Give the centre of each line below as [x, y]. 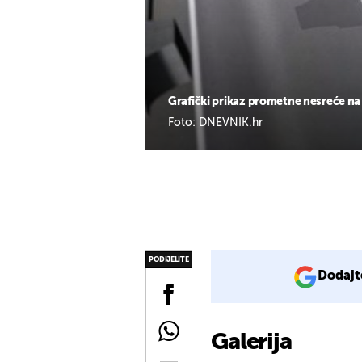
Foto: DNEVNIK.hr [215, 122]
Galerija [251, 343]
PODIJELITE [169, 259]
